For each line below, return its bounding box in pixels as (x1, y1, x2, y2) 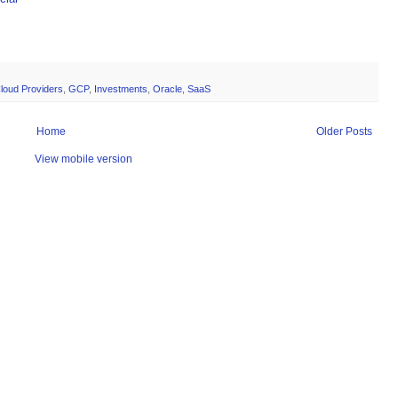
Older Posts (316, 125, 372, 139)
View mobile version (35, 153, 132, 166)
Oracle (153, 84, 182, 95)
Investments (94, 84, 147, 95)
